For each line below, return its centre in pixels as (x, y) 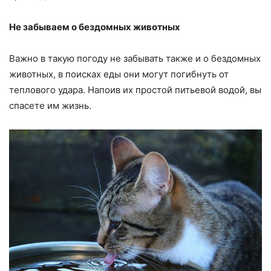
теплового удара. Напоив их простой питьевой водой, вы (135, 90)
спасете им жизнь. (50, 105)
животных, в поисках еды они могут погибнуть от (119, 74)
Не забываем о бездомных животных (95, 27)
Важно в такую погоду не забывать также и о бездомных (135, 58)
